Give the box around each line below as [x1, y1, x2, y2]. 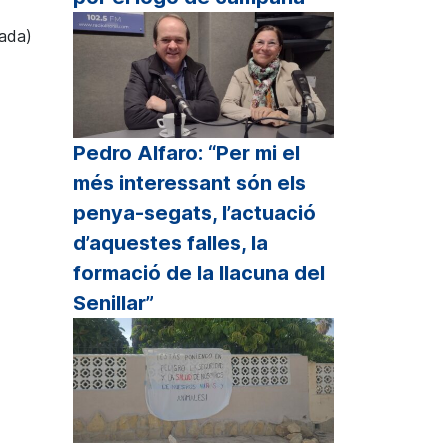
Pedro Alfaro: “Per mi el [73, 140, 300, 165]
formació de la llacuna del [73, 260, 325, 285]
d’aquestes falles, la [73, 230, 268, 255]
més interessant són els [73, 170, 306, 195]
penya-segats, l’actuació [73, 200, 316, 225]
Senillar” [73, 290, 154, 315]
